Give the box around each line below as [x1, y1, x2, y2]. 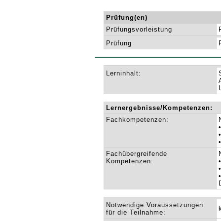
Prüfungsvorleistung [106, 26, 173, 33]
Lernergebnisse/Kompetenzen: [106, 104, 213, 111]
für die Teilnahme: [106, 209, 166, 216]
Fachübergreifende [106, 150, 168, 157]
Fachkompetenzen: [106, 116, 169, 123]
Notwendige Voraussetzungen [106, 201, 204, 209]
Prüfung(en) [106, 14, 148, 21]
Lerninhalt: [106, 70, 142, 77]
